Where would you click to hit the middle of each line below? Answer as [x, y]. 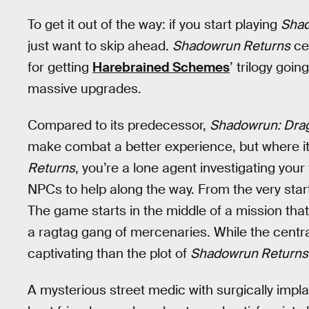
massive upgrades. [84, 89]
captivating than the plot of [109, 253]
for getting [60, 68]
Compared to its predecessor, [119, 125]
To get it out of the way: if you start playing [154, 25]
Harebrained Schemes [161, 68]
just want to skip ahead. [100, 46]
